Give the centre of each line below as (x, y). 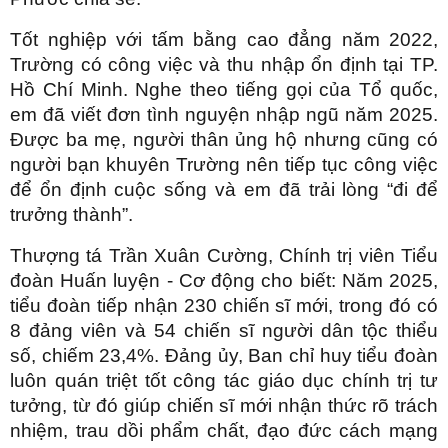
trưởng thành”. (71, 214)
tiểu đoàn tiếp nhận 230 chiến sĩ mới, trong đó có (224, 305)
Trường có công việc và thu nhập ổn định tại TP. (224, 64)
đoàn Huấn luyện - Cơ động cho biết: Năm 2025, (224, 280)
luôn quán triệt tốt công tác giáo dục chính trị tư (224, 380)
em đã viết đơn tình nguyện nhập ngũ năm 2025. (224, 114)
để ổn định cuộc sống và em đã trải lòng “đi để (224, 189)
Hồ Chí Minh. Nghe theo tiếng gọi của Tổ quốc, (224, 89)
